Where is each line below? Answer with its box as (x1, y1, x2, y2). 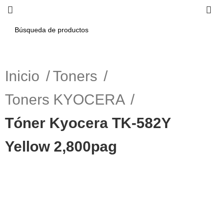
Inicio (5, 68, 44, 84)
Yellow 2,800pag (5, 138, 117, 154)
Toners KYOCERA (5, 91, 129, 108)
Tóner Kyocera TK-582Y (5, 115, 171, 131)
